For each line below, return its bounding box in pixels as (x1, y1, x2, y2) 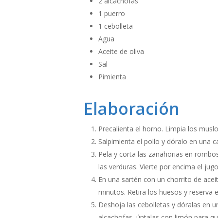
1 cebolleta (98, 21, 133, 31)
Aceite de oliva (98, 47, 144, 56)
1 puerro (98, 9, 125, 18)
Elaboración (84, 97, 180, 120)
